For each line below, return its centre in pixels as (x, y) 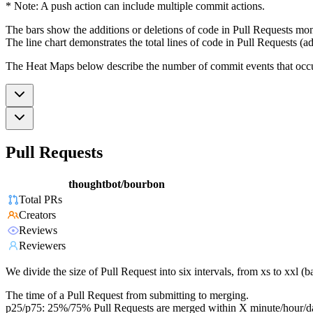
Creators (37, 215)
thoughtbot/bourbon (117, 184)
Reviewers (42, 246)
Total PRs (41, 200)
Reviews (38, 231)
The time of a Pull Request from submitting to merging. (127, 296)
